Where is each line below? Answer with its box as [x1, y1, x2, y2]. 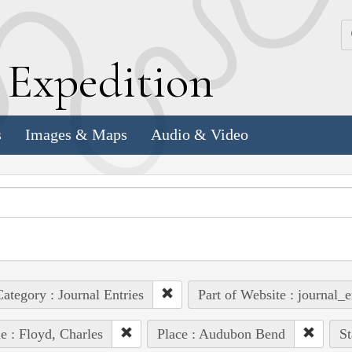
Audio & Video [151, 126, 248, 144]
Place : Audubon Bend [156, 325, 285, 342]
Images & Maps [25, 126, 127, 144]
